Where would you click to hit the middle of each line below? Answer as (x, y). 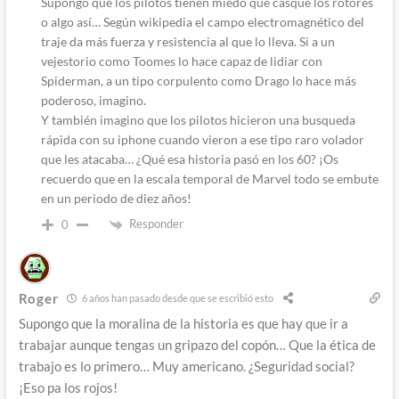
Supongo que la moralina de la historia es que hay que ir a (183, 323)
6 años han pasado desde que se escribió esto (177, 298)
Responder (156, 223)
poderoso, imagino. (93, 100)
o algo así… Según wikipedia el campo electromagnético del (202, 21)
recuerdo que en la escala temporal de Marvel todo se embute (209, 178)
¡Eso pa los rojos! (68, 387)
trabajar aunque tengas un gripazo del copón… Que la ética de (197, 344)
